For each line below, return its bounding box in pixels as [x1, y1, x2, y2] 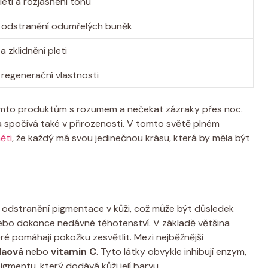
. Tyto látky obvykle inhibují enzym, [96, 245, 246, 258]
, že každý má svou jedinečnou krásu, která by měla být [12, 131, 250, 144]
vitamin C [51, 245, 96, 258]
